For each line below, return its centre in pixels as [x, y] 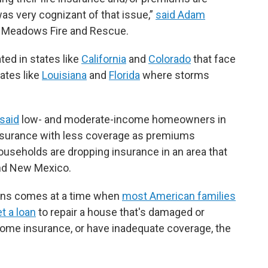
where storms [175, 75]
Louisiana [64, 75]
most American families [179, 196]
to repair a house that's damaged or [120, 212]
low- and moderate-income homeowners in [123, 119]
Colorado [170, 59]
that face [213, 59]
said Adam [180, 15]
